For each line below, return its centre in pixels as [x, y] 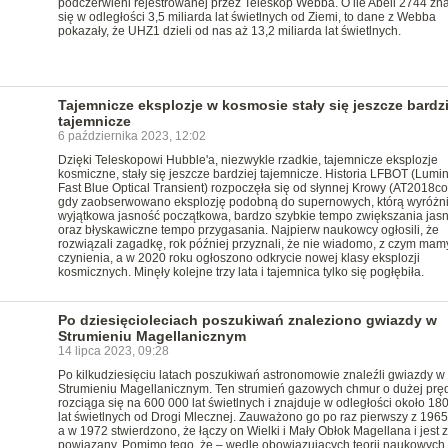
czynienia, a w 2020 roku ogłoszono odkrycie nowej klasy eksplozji [238, 258]
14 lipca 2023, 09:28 [113, 351]
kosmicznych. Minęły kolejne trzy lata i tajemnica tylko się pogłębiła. [240, 272]
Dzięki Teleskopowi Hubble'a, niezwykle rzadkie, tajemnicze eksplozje [247, 160]
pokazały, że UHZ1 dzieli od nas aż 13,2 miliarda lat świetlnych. [229, 31]
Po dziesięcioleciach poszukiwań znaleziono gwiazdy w [247, 320]
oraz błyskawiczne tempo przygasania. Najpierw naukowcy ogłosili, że [248, 230]
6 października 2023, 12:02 [131, 136]
